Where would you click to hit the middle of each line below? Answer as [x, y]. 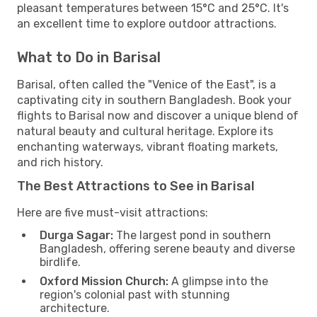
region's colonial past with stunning [135, 294]
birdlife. [60, 262]
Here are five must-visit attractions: [113, 212]
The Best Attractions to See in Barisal [136, 186]
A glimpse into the [218, 281]
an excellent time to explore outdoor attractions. [147, 23]
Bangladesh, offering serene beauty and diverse [167, 248]
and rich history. [60, 162]
